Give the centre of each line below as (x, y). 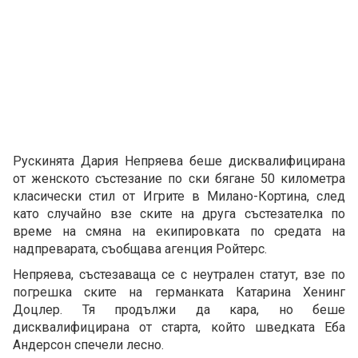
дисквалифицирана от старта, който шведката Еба (179, 328)
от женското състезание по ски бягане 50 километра (179, 179)
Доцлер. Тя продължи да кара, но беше (179, 310)
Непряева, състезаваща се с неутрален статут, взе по (179, 275)
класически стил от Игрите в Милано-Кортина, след (179, 197)
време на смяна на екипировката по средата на (179, 232)
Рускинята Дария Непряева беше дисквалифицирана (179, 161)
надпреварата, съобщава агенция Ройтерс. (140, 249)
